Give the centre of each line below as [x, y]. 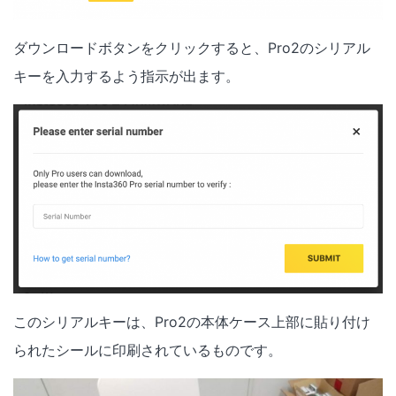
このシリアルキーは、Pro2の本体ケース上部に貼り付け [192, 322]
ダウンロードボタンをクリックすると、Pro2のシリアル [192, 48]
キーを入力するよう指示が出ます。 [126, 76]
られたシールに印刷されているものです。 [148, 350]
